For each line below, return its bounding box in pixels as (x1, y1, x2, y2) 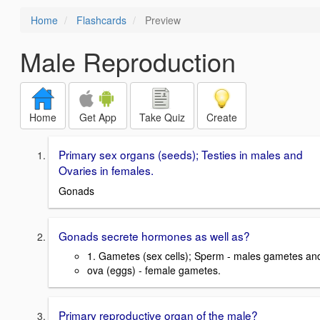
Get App (79, 110, 116, 124)
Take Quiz (139, 110, 185, 124)
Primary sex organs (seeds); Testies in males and (59, 146, 303, 162)
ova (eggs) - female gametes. (87, 263, 221, 278)
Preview (142, 13, 181, 27)
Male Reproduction (20, 43, 236, 79)
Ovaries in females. (59, 162, 154, 178)
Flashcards (76, 13, 126, 27)
